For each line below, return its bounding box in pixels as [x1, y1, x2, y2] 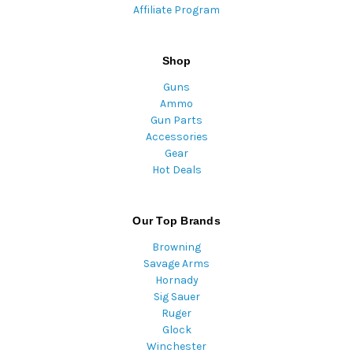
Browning [152, 240, 201, 255]
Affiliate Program [133, 3, 220, 17]
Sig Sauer [153, 290, 200, 304]
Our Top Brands [132, 214, 221, 228]
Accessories [145, 130, 208, 144]
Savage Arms [143, 257, 210, 271]
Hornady [154, 273, 199, 288]
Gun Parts [150, 113, 203, 128]
